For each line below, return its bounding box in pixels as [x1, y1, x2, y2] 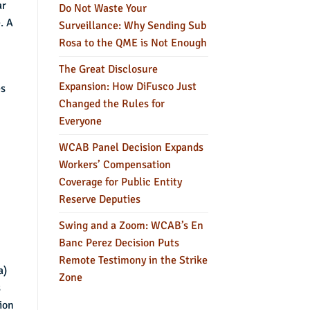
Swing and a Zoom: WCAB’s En [58, 218, 203, 232]
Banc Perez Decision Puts [58, 235, 179, 250]
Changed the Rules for [58, 96, 165, 111]
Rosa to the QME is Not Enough [58, 35, 207, 50]
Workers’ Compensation [58, 157, 171, 172]
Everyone [58, 113, 102, 128]
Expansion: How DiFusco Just [58, 79, 197, 93]
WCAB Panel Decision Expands [58, 140, 203, 154]
